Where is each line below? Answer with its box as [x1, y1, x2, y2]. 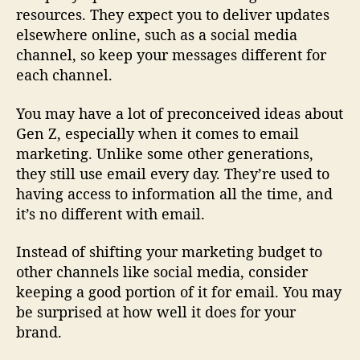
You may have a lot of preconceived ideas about [16, 103, 343, 123]
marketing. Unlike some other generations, [16, 143, 313, 163]
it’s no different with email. [16, 203, 205, 223]
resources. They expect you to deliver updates [16, 5, 329, 25]
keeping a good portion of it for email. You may [16, 282, 342, 302]
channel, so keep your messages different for [16, 45, 326, 65]
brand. [16, 322, 62, 342]
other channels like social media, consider [16, 262, 308, 282]
